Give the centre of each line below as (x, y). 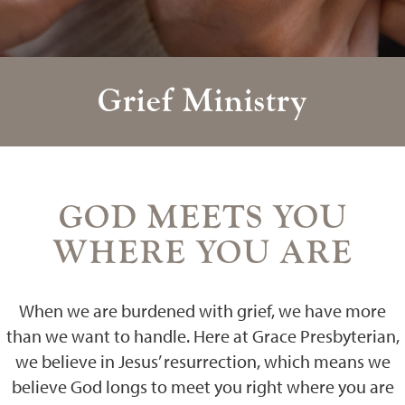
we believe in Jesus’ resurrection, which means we (202, 361)
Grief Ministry (202, 101)
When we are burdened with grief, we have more (202, 311)
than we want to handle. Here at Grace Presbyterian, (202, 336)
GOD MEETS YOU (202, 218)
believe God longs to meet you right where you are (202, 386)
